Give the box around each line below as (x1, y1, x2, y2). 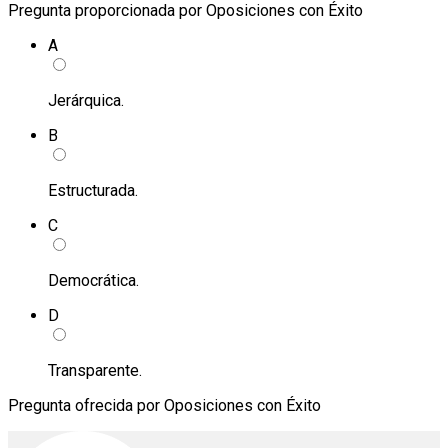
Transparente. (48, 361, 142, 381)
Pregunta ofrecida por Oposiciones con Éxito (8, 396, 321, 416)
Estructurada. (48, 181, 138, 201)
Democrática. (48, 271, 139, 291)
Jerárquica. (48, 91, 124, 111)
